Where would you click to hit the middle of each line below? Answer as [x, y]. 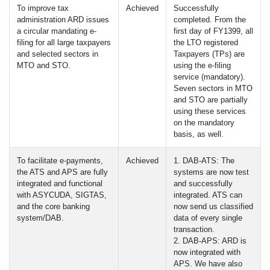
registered [220, 42]
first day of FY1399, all [213, 31]
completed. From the [210, 20]
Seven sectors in [204, 88]
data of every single [208, 218]
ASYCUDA [52, 195]
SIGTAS [90, 195]
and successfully [203, 184]
